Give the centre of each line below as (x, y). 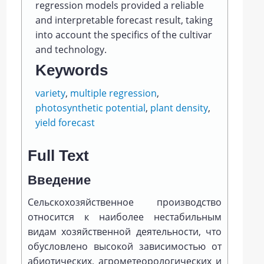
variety (50, 93)
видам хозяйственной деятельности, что (125, 232)
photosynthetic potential (90, 108)
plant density (179, 108)
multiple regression (113, 93)
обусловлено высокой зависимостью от (125, 246)
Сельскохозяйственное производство (125, 202)
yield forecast (65, 123)
